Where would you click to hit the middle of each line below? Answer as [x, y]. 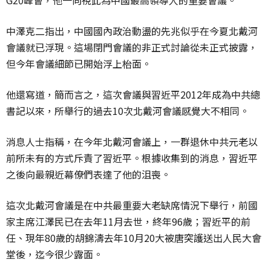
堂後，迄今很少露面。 [54, 254]
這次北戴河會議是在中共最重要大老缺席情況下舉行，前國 [132, 205]
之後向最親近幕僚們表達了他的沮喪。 [88, 175]
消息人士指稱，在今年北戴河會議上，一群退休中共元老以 [132, 142]
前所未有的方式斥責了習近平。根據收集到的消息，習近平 [132, 158]
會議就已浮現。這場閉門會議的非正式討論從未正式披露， [132, 47]
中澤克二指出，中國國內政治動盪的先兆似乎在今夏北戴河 [132, 31]
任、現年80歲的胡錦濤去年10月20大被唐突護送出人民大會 [134, 238]
